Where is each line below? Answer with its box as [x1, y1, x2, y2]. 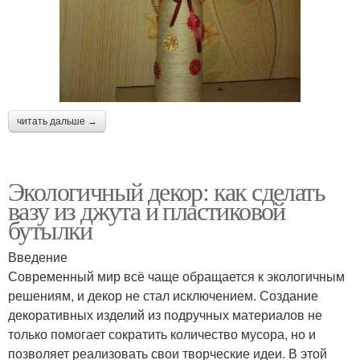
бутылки [8, 211, 92, 247]
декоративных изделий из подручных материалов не [8, 305, 322, 324]
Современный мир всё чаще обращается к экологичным [8, 266, 345, 285]
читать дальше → [17, 115, 97, 127]
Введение [8, 247, 67, 266]
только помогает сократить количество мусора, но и [8, 324, 316, 343]
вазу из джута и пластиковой [8, 192, 285, 227]
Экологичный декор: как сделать [8, 173, 325, 208]
